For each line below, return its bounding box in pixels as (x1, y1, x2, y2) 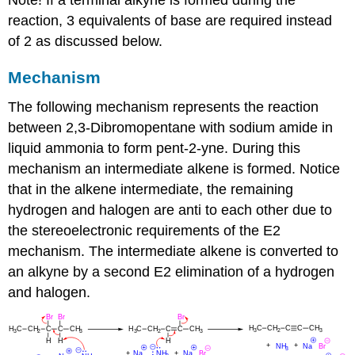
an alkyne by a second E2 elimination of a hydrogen (8, 264, 335, 281)
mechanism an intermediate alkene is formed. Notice (8, 161, 341, 177)
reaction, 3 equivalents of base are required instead (8, 12, 333, 29)
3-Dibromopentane (78, 120, 197, 136)
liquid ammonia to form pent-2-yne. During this (8, 140, 301, 157)
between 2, (8, 120, 78, 136)
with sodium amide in (196, 120, 334, 136)
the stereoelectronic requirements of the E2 (8, 223, 281, 239)
